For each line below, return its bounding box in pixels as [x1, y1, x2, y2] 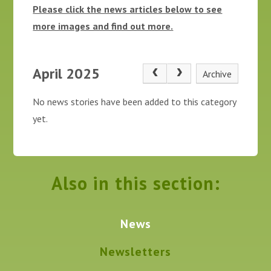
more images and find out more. [33, 19, 174, 32]
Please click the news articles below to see [33, 2, 223, 15]
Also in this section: [51, 171, 220, 195]
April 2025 [33, 64, 100, 83]
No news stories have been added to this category [33, 96, 237, 108]
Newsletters [100, 243, 171, 260]
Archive [203, 67, 232, 80]
